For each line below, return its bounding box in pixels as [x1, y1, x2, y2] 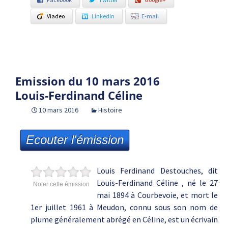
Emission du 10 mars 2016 [15, 73, 160, 89]
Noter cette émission [33, 181, 90, 188]
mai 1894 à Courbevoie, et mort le [97, 190, 218, 200]
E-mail [141, 12, 159, 20]
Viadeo [47, 12, 65, 20]
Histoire [98, 105, 122, 115]
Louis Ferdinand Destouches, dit [97, 165, 218, 176]
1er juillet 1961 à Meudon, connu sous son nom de [31, 202, 218, 212]
